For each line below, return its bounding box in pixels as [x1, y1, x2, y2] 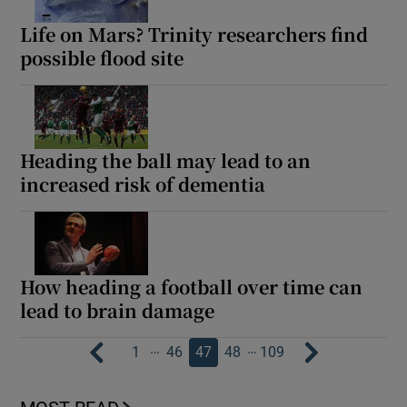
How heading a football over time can [20, 273, 363, 301]
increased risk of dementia [20, 171, 266, 198]
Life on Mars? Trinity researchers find [20, 21, 369, 48]
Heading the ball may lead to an [20, 147, 312, 174]
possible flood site [20, 45, 184, 72]
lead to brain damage [20, 297, 215, 324]
